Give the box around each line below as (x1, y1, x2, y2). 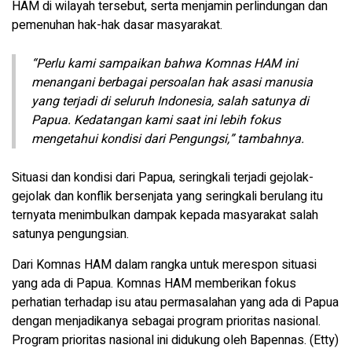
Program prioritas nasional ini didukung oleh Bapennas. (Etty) (12, 331, 339, 350)
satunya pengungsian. (12, 225, 129, 244)
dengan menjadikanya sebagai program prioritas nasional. (12, 312, 321, 331)
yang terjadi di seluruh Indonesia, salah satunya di (31, 92, 309, 111)
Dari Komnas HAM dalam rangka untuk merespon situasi (12, 255, 317, 274)
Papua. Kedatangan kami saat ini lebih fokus (31, 111, 280, 130)
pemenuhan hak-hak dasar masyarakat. (12, 16, 222, 35)
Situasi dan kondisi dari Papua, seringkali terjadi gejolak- (12, 168, 313, 187)
